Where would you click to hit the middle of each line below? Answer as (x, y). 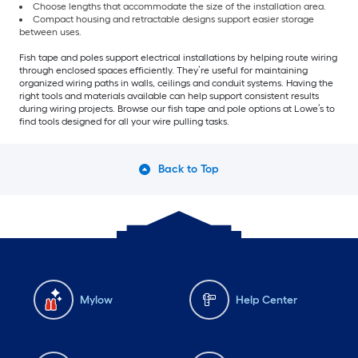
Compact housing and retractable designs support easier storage (173, 20)
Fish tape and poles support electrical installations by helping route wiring (178, 58)
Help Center (267, 300)
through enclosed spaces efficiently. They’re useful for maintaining (163, 71)
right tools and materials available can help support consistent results (169, 96)
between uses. (52, 32)
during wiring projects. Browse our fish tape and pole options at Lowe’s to (177, 109)
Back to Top (189, 169)
